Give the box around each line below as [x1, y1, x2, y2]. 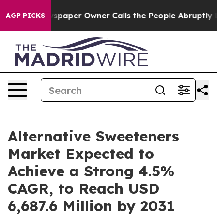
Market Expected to [8, 144, 154, 163]
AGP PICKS [6, 11, 45, 20]
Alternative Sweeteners [8, 127, 179, 145]
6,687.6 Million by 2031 [8, 197, 175, 215]
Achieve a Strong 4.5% [8, 162, 174, 180]
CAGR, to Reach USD [8, 179, 159, 198]
